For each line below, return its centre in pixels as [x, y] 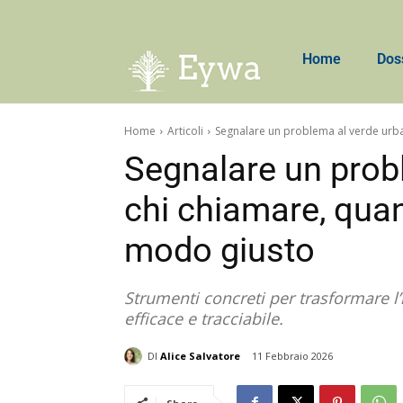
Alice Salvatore [200, 355]
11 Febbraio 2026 [292, 356]
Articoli [185, 131]
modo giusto [219, 251]
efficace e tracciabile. [204, 319]
